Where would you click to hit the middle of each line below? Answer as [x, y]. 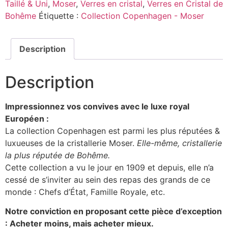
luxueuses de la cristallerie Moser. [71, 143]
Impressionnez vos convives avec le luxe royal [97, 106]
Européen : [27, 118]
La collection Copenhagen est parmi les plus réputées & [112, 131]
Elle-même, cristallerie [179, 143]
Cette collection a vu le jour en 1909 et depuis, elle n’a [109, 167]
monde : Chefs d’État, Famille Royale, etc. [85, 192]
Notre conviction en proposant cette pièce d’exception [113, 211]
